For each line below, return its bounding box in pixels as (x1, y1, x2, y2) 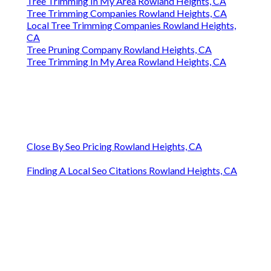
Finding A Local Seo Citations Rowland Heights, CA (27, 165, 237, 177)
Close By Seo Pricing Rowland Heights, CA (27, 140, 202, 152)
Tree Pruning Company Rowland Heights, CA (27, 44, 212, 56)
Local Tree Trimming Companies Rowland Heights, (27, 19, 236, 31)
